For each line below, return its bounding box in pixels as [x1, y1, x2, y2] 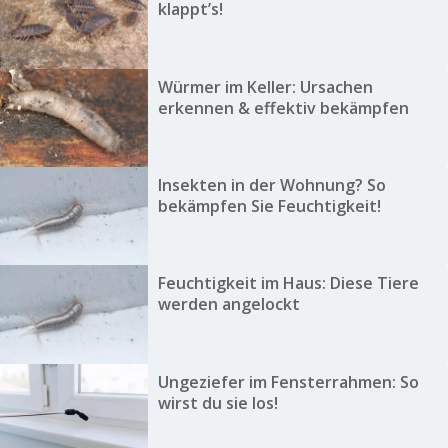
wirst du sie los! [157, 391, 278, 414]
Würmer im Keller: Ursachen [157, 75, 373, 98]
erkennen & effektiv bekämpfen [157, 96, 409, 119]
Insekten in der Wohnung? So [157, 174, 386, 197]
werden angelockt [157, 293, 300, 316]
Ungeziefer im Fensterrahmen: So [157, 370, 419, 393]
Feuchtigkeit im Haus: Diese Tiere [157, 272, 419, 295]
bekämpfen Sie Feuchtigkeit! [157, 195, 381, 218]
